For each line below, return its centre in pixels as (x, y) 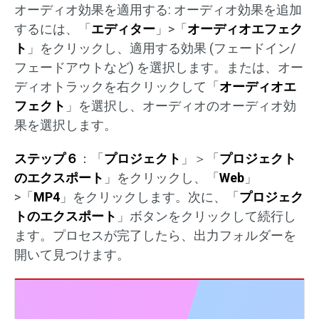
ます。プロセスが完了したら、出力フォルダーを (155, 236)
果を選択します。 (66, 125)
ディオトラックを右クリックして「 (117, 87)
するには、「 (53, 29)
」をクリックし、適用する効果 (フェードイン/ (161, 48)
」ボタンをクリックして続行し (206, 216)
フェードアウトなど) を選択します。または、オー (159, 68)
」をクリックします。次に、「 (150, 197)
